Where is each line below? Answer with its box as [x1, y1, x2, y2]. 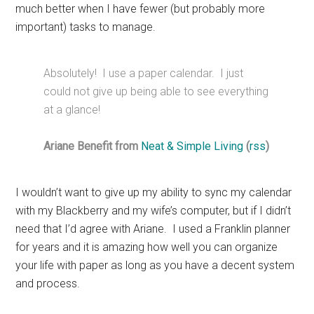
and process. [15, 277, 81, 291]
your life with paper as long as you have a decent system [15, 259, 295, 273]
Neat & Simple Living [141, 139, 244, 153]
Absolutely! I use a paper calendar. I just [43, 67, 244, 81]
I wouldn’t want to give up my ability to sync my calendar [15, 186, 292, 200]
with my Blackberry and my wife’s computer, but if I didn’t [15, 204, 292, 218]
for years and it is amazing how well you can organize [15, 240, 278, 254]
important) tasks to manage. [15, 20, 156, 34]
